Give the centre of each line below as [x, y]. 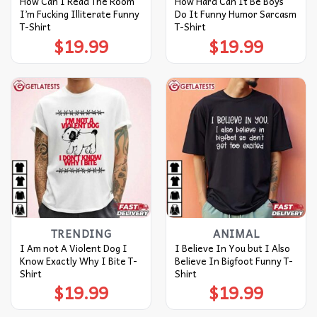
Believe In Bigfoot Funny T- [234, 260]
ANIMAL [236, 234]
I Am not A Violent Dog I [73, 248]
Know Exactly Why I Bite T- [78, 260]
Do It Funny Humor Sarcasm [235, 14]
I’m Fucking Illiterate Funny [79, 14]
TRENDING [81, 234]
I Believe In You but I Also [232, 248]
